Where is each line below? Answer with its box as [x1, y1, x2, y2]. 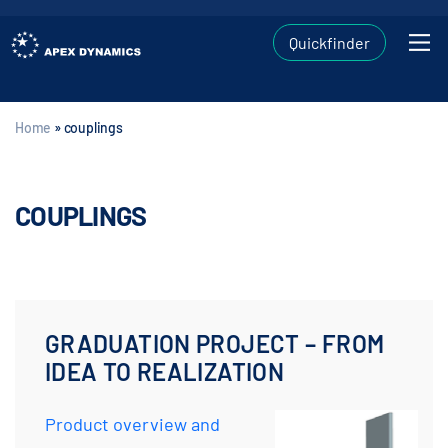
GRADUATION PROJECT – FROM [45, 329, 385, 358]
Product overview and [45, 413, 220, 435]
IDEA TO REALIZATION [45, 357, 285, 386]
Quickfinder [289, 33, 370, 52]
